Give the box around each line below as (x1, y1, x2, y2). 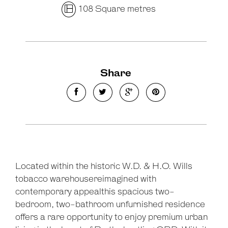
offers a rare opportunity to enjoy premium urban (15, 213, 208, 222)
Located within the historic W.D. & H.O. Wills (15, 162, 192, 172)
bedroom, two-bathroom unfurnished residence (15, 200, 205, 210)
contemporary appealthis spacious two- (15, 187, 175, 197)
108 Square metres (76, 5, 156, 14)
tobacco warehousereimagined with (15, 175, 156, 184)
